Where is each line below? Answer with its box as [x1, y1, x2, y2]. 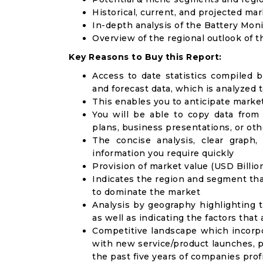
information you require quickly [92, 148, 234, 159]
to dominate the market [92, 187, 200, 197]
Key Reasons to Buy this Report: [69, 52, 222, 62]
